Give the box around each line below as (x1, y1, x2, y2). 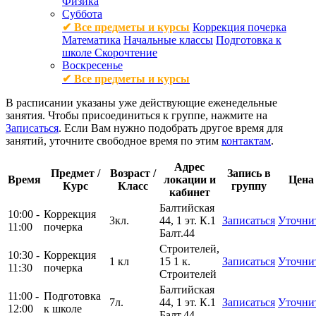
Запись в (226, 166, 271, 179)
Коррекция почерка (193, 20, 286, 33)
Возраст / (110, 166, 156, 179)
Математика (62, 33, 121, 46)
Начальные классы (123, 33, 213, 46)
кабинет (169, 186, 210, 198)
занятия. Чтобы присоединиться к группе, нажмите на (6, 109, 267, 121)
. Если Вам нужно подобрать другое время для (59, 121, 283, 134)
